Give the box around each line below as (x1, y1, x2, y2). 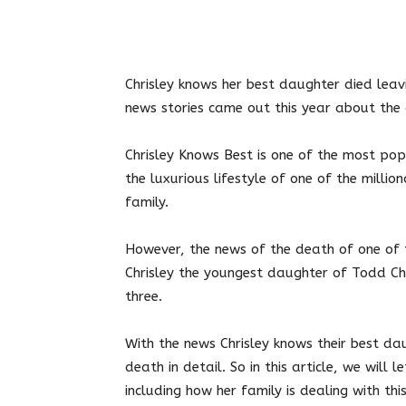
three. (125, 287, 167, 304)
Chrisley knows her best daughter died (125, 75, 372, 92)
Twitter (177, 19, 212, 34)
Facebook (275, 19, 323, 34)
